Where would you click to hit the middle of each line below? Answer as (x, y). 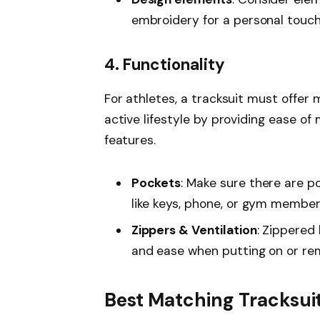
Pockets (156, 182)
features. (130, 140)
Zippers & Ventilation (194, 230)
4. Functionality (164, 65)
